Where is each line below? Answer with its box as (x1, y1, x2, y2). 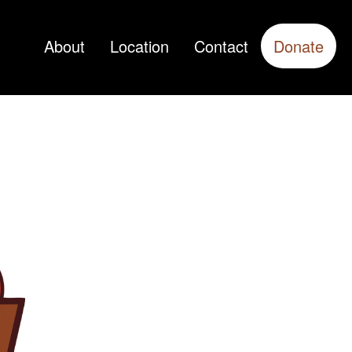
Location (110, 35, 169, 57)
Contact (194, 35, 248, 57)
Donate (273, 35, 324, 57)
